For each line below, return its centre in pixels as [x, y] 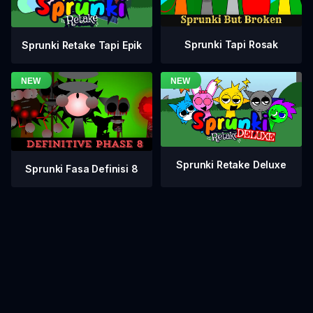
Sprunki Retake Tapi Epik [82, 45]
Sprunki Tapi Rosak [231, 44]
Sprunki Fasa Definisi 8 [82, 169]
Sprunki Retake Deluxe [231, 165]
